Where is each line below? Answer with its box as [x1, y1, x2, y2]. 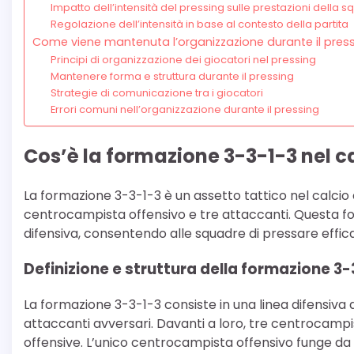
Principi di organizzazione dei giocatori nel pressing [50, 52, 316, 68]
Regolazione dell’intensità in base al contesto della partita [50, 17, 348, 32]
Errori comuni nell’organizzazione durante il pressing [50, 102, 319, 118]
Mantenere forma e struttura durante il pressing [50, 69, 294, 85]
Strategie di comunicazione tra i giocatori [50, 85, 263, 101]
